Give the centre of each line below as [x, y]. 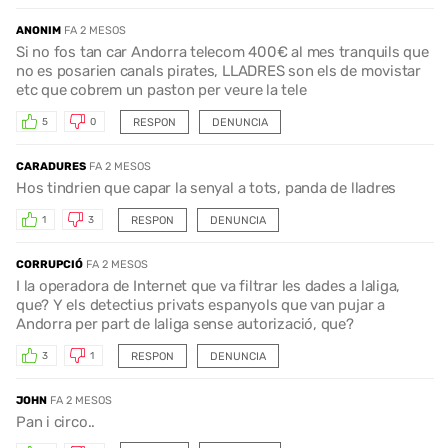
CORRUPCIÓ [49, 264]
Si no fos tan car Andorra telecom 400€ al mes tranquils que [222, 51]
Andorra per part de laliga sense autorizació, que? [185, 323]
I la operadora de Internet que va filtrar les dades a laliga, [208, 285]
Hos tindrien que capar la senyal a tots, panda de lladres [206, 187]
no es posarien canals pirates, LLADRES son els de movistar [218, 70]
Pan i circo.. [56, 421]
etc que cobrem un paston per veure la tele [161, 89]
